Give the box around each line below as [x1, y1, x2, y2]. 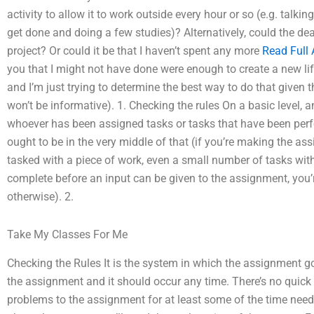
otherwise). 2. [7, 190, 74, 203]
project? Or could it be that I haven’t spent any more [7, 44, 262, 57]
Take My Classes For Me [7, 228, 128, 241]
